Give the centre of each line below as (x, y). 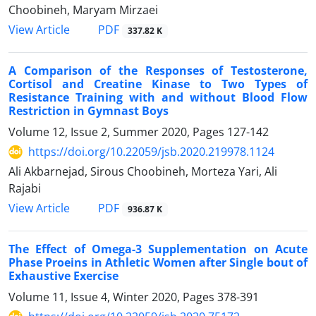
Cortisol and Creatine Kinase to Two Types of (158, 84)
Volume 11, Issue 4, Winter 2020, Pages (113, 297)
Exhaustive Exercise (63, 276)
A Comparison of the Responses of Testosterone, (158, 71)
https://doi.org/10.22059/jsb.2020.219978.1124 (151, 152)
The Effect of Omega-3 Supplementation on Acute (158, 249)
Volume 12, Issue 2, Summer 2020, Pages (118, 132)
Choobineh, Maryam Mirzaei (83, 10)
